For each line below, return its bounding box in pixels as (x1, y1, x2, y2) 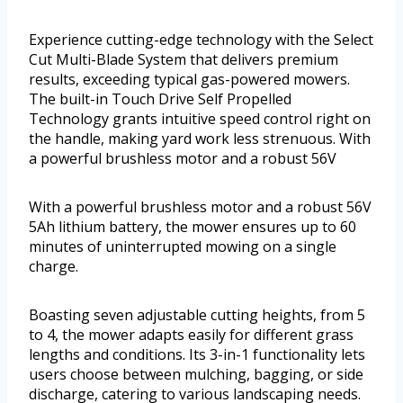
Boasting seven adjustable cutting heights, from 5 (29, 305, 365, 326)
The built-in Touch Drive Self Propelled (29, 89, 291, 110)
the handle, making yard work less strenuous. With (29, 129, 371, 149)
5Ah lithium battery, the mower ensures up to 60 (29, 217, 356, 237)
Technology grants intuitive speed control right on (29, 109, 371, 130)
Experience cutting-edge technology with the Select (29, 30, 373, 50)
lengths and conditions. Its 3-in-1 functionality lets (29, 345, 365, 365)
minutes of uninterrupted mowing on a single (29, 237, 336, 257)
